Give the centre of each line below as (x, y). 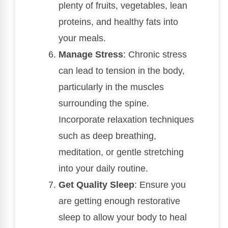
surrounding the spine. (104, 103)
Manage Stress (91, 54)
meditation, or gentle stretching (121, 152)
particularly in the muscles (111, 87)
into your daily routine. (103, 168)
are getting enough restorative (119, 201)
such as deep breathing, (107, 136)
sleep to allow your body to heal (123, 217)
